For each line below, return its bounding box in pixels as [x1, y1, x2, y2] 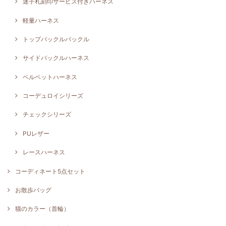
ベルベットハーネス [23, 73, 77, 81]
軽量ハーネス [23, 16, 59, 24]
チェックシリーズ [23, 110, 71, 119]
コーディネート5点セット [15, 167, 85, 175]
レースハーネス [23, 148, 65, 156]
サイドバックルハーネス [23, 54, 89, 62]
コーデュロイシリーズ [23, 92, 83, 100]
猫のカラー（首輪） [15, 205, 70, 213]
